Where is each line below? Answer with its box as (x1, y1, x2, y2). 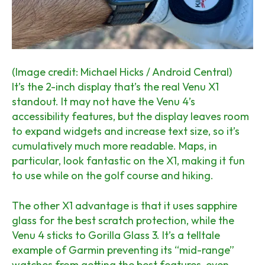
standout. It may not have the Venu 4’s (12, 95, 195, 109)
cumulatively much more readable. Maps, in (12, 139, 217, 153)
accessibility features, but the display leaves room (12, 109, 249, 124)
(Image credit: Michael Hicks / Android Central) (12, 65, 232, 79)
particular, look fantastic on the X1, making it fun (12, 154, 245, 168)
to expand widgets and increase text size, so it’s (12, 124, 240, 138)
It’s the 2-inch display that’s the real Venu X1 (12, 80, 219, 94)
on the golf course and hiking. (71, 169, 214, 183)
